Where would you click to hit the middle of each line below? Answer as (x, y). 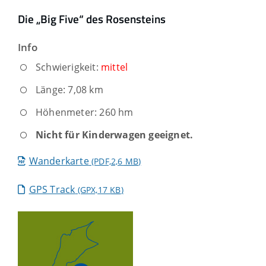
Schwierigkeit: (68, 67)
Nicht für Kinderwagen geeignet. (115, 135)
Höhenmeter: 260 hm (85, 113)
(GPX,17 (93, 190)
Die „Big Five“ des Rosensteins (92, 19)
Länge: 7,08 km (69, 90)
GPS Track (52, 190)
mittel (115, 67)
